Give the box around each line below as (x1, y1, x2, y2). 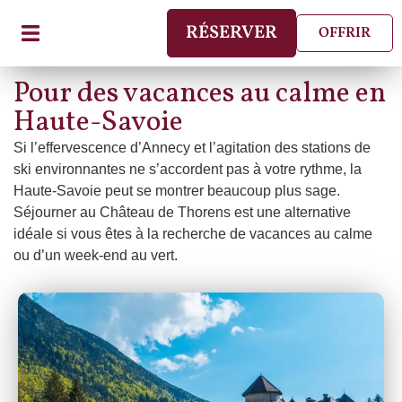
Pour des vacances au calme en (13, 74, 386, 114)
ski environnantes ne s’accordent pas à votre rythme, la (13, 162, 362, 177)
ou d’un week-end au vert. (13, 248, 178, 263)
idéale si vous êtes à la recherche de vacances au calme (13, 226, 372, 241)
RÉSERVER (186, 21, 277, 46)
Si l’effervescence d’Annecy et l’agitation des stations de (13, 140, 371, 155)
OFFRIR (319, 23, 371, 43)
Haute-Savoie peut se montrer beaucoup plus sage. (13, 183, 340, 198)
